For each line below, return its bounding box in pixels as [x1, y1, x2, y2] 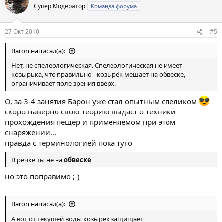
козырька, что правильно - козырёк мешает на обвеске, [11, 70, 185, 79]
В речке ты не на [11, 155, 64, 164]
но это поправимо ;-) [5, 171, 80, 181]
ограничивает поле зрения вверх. [11, 79, 116, 88]
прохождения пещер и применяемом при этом [5, 116, 175, 127]
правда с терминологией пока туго [5, 137, 132, 148]
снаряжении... [5, 127, 56, 137]
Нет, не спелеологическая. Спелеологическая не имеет [11, 61, 182, 70]
